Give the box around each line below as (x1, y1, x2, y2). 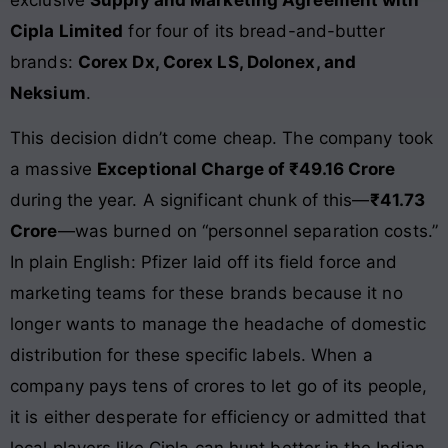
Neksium (10, 83, 86, 103)
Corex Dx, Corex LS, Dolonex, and (77, 52, 357, 72)
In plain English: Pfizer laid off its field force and (10, 252, 398, 273)
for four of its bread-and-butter (123, 21, 385, 41)
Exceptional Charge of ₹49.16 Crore (97, 159, 396, 180)
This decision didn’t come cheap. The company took (10, 128, 433, 149)
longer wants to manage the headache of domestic (10, 314, 426, 335)
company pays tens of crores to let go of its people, (10, 376, 428, 397)
